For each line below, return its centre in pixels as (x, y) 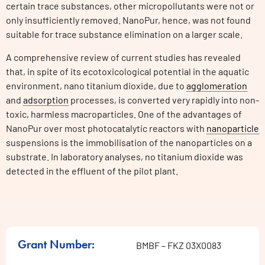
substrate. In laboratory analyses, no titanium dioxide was (125, 156)
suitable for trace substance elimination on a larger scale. (124, 34)
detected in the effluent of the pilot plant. (92, 170)
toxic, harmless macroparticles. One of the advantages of (124, 114)
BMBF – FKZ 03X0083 (179, 245)
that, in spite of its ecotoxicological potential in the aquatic (127, 71)
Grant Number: (56, 245)
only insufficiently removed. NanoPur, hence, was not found (128, 20)
